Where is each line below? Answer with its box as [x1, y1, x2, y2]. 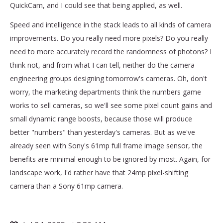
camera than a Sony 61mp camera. [10, 181, 125, 191]
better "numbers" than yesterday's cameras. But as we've [10, 127, 195, 137]
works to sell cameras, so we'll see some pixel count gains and [10, 100, 212, 110]
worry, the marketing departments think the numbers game [10, 87, 201, 97]
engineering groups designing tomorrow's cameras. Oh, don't [10, 73, 207, 83]
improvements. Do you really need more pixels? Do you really [10, 33, 208, 43]
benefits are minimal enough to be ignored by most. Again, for [10, 154, 211, 164]
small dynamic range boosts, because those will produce [10, 113, 192, 123]
